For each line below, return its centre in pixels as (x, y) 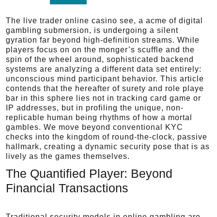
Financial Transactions (67, 188)
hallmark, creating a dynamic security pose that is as (108, 147)
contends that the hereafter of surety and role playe (105, 88)
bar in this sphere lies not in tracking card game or (103, 98)
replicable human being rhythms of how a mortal (99, 117)
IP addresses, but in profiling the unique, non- (95, 108)
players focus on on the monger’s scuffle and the (100, 50)
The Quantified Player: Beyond (89, 173)
